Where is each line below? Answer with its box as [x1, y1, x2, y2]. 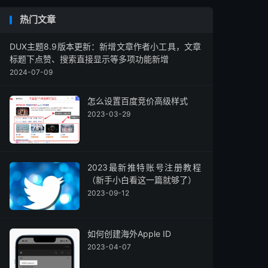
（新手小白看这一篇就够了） [87, 175, 196, 185]
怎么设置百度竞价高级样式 [87, 96, 188, 106]
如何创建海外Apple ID [87, 229, 171, 239]
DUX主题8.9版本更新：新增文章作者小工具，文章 [10, 41, 201, 51]
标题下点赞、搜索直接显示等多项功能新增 [10, 54, 169, 64]
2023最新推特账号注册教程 [87, 162, 201, 172]
